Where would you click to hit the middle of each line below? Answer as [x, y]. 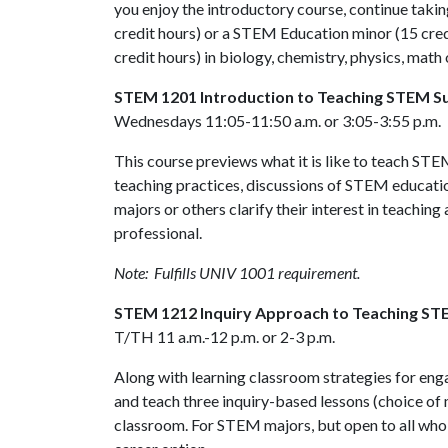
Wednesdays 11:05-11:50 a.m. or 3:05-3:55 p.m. [277, 120]
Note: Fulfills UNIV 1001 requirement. [237, 272]
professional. [161, 232]
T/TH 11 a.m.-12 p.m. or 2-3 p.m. [224, 336]
